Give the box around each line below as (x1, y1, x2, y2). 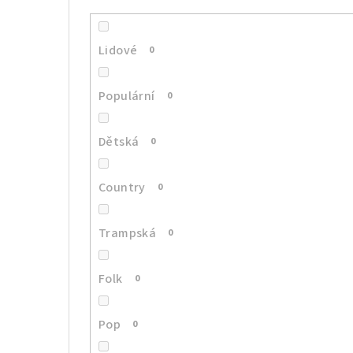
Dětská (98, 133, 139, 151)
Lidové (98, 42, 138, 60)
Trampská (98, 225, 157, 243)
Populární (98, 87, 155, 106)
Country (98, 179, 146, 197)
